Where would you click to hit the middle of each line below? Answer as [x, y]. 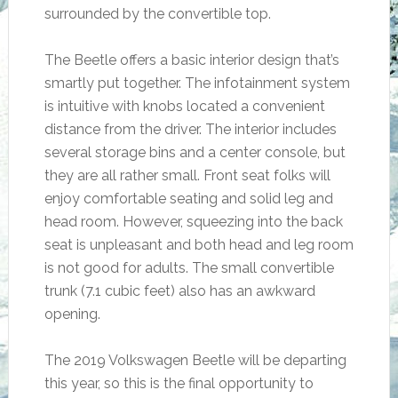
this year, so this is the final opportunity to [179, 383]
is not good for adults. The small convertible [189, 268]
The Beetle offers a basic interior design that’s [191, 60]
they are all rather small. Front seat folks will [187, 175]
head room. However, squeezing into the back [193, 222]
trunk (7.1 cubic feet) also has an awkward [179, 291]
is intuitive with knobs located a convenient [184, 106]
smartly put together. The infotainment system [197, 83]
